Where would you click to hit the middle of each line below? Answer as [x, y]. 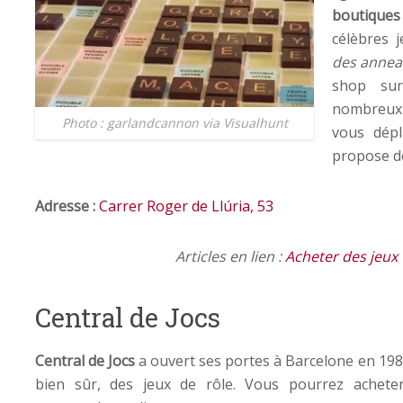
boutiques [366, 15]
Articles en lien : [230, 256]
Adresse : [67, 206]
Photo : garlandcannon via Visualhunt [175, 123]
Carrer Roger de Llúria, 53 [186, 206]
